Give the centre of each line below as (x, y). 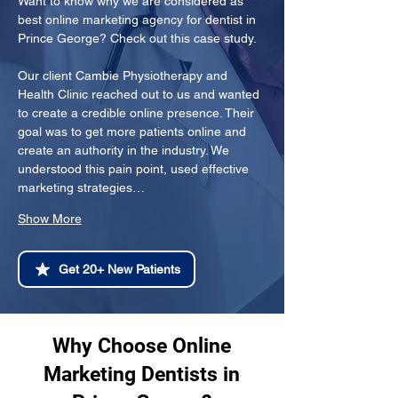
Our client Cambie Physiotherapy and (124, 76)
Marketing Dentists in (141, 374)
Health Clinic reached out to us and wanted (140, 94)
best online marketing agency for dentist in (139, 20)
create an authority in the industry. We (125, 150)
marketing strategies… (81, 187)
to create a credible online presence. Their (138, 113)
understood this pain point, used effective (135, 169)
